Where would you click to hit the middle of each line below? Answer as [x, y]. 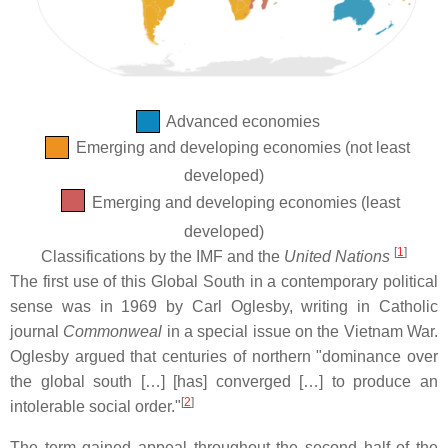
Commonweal [113, 332]
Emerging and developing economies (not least [241, 148]
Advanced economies [241, 121]
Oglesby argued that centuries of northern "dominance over [224, 357]
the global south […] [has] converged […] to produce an [224, 382]
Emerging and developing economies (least [244, 203]
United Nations [337, 257]
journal [37, 332]
